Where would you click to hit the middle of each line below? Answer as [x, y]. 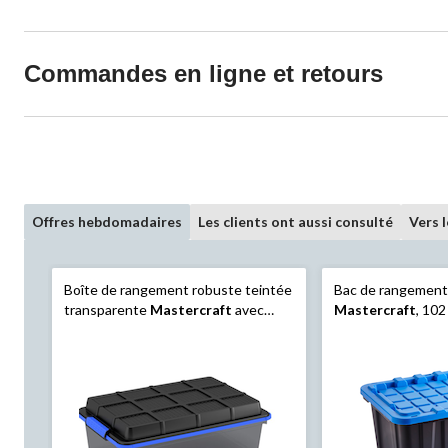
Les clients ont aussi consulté [295, 222]
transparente [107, 310]
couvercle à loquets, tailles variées [170, 330]
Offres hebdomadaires [107, 222]
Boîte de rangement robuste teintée [178, 290]
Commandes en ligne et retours [203, 74]
